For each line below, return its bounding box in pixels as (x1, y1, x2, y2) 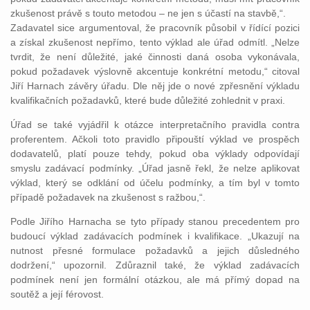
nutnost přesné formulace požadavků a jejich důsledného (10, 244, 300, 256)
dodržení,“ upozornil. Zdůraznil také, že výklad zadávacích (10, 259, 300, 271)
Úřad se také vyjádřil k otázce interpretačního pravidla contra (10, 118, 300, 130)
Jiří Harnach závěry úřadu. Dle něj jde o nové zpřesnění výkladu (10, 80, 300, 91)
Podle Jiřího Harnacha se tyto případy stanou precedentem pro (10, 215, 300, 227)
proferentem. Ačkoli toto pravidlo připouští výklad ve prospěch (10, 133, 300, 145)
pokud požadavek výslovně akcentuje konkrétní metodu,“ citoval (10, 65, 300, 77)
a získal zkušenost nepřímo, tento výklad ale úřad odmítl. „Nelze (10, 36, 300, 48)
